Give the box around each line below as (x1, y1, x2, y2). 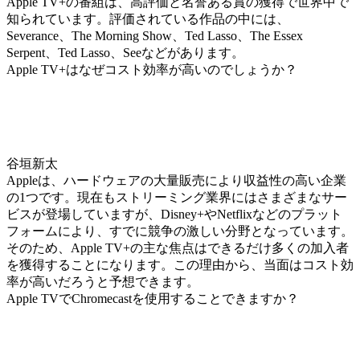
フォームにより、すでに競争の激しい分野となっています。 (6, 224, 354, 239)
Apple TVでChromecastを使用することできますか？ (6, 292, 299, 306)
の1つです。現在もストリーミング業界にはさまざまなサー (6, 190, 347, 205)
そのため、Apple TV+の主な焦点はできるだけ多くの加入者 (6, 241, 349, 256)
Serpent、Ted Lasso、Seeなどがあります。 (6, 46, 244, 60)
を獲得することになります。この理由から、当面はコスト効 (6, 258, 354, 272)
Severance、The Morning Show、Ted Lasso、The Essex (6, 29, 303, 43)
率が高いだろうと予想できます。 (6, 275, 199, 289)
